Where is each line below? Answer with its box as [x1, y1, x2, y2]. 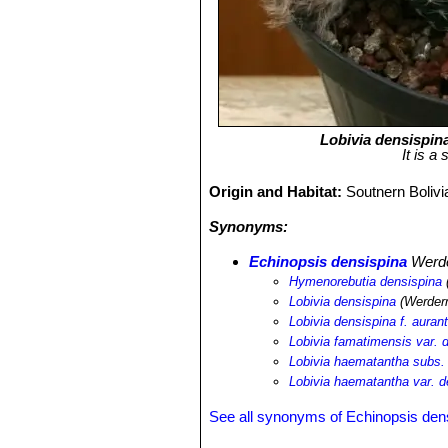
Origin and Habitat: [209, 183, 347, 200]
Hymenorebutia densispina [289, 274, 443, 289]
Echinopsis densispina [249, 253, 408, 270]
